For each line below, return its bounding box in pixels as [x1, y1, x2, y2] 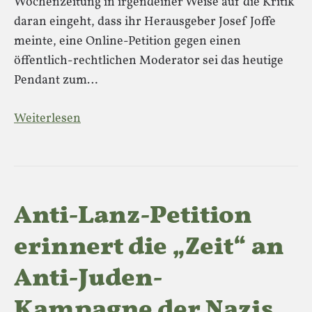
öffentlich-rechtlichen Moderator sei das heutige [14, 52, 283, 70]
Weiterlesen [14, 110, 81, 127]
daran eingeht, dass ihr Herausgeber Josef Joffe [14, 13, 276, 31]
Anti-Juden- [14, 262, 163, 297]
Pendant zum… [14, 72, 97, 89]
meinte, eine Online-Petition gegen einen [14, 33, 241, 50]
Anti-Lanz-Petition [14, 199, 252, 234]
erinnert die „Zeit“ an [14, 231, 284, 265]
